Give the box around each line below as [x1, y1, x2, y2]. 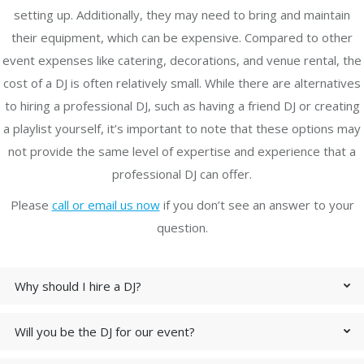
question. [156, 219, 208, 236]
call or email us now [51, 197, 160, 213]
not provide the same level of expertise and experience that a [8, 143, 356, 159]
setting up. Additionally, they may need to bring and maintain [14, 6, 350, 23]
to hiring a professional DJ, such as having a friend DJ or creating [4, 97, 360, 114]
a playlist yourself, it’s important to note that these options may [3, 120, 361, 136]
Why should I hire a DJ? [15, 278, 141, 294]
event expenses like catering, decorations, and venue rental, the [2, 52, 362, 68]
